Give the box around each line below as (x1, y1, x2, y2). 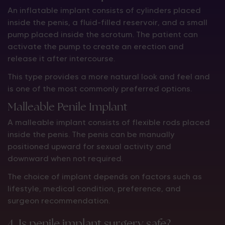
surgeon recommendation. (8, 196, 110, 205)
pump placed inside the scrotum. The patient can (8, 30, 198, 39)
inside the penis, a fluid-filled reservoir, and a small (8, 18, 207, 27)
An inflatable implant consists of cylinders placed (8, 6, 201, 15)
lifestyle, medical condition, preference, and (8, 184, 181, 193)
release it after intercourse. (8, 54, 115, 63)
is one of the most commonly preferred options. (8, 84, 192, 93)
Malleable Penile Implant (8, 99, 128, 114)
